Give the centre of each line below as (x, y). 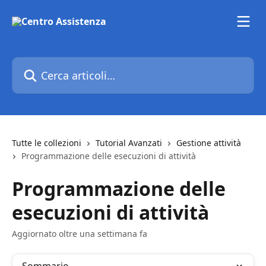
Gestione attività (209, 143)
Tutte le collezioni (47, 143)
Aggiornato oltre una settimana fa (80, 234)
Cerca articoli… (45, 64)
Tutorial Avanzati (129, 143)
